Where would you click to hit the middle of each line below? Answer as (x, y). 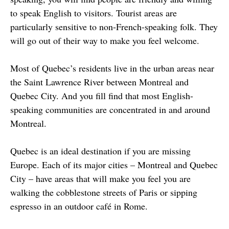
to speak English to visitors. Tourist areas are (94, 13)
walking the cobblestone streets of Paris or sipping (104, 192)
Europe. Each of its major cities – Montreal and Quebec (114, 164)
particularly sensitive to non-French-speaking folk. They (114, 26)
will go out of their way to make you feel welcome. (105, 40)
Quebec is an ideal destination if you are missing (100, 151)
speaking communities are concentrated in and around (110, 109)
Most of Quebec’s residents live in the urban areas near (112, 68)
